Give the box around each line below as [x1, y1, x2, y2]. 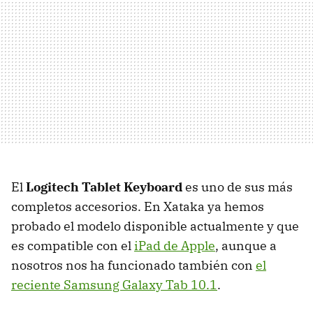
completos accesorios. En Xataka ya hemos [11, 198, 264, 214]
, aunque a [215, 237, 277, 254]
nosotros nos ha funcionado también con [11, 256, 256, 273]
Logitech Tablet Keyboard [26, 178, 182, 195]
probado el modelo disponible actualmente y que [11, 217, 299, 234]
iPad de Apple [134, 237, 215, 254]
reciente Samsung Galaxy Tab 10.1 [11, 276, 217, 293]
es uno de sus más [182, 178, 293, 195]
